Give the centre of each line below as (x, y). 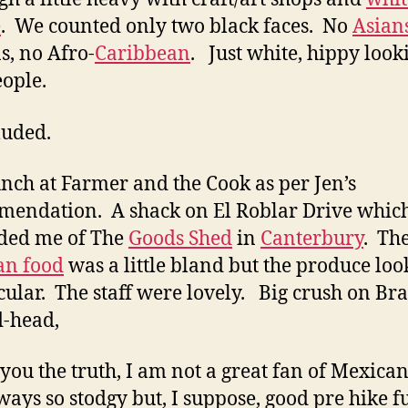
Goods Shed (180, 239)
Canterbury (312, 239)
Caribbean (143, 55)
